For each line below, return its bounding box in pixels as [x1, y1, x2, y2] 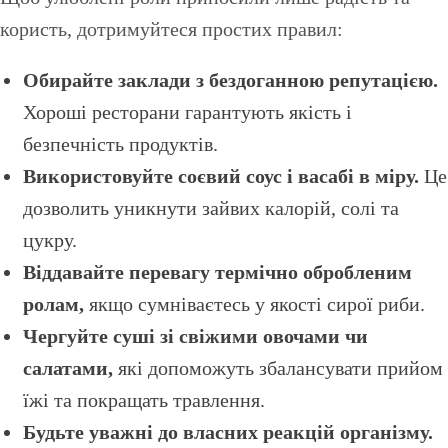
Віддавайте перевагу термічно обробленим [22, 261, 412, 284]
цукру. [22, 229, 77, 252]
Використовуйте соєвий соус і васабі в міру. [22, 165, 419, 188]
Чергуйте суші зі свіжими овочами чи [22, 325, 368, 348]
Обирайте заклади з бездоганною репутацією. [22, 69, 438, 92]
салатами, [22, 357, 113, 380]
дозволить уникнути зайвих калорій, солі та [22, 197, 399, 220]
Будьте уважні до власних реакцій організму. [22, 421, 433, 444]
